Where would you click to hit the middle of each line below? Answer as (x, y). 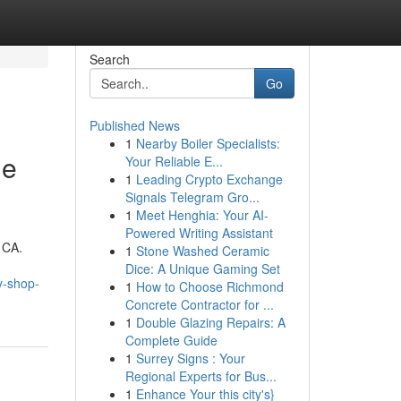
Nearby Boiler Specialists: (208, 143)
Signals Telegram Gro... (192, 197)
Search (109, 59)
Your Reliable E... (174, 161)
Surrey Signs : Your (190, 358)
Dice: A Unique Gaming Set (202, 269)
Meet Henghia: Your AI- (202, 215)
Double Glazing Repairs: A (210, 322)
